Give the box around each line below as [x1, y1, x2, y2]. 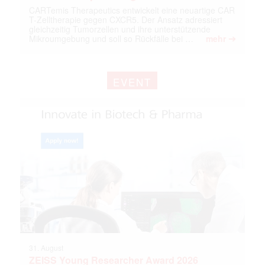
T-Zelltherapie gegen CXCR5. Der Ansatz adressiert [28, 13, 222, 25]
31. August [28, 243, 63, 253]
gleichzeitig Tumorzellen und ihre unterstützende [28, 22, 211, 35]
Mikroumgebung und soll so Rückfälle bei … [28, 32, 193, 44]
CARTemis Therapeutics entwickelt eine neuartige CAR [28, 4, 235, 16]
